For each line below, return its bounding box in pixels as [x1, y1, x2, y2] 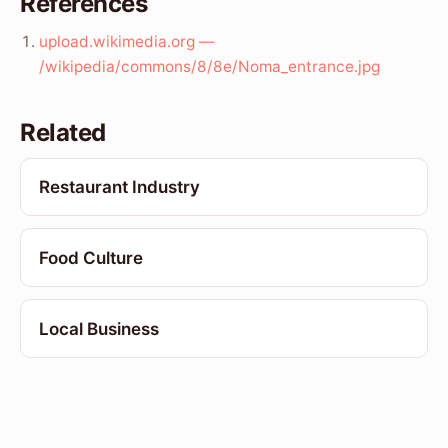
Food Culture [38, 247, 143, 268]
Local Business [38, 318, 159, 339]
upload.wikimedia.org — [39, 31, 215, 51]
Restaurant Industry [38, 176, 200, 197]
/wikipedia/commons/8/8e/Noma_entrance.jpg [39, 56, 381, 76]
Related [20, 117, 106, 147]
